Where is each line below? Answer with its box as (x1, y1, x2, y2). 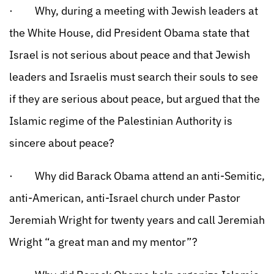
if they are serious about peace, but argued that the (9, 92, 260, 106)
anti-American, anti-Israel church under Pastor (9, 191, 240, 205)
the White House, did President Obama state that (9, 26, 250, 40)
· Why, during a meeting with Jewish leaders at (9, 4, 258, 18)
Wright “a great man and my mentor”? (9, 235, 198, 249)
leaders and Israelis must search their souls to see (9, 70, 258, 84)
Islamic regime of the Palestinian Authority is (9, 114, 232, 128)
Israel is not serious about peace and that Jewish (9, 48, 250, 62)
